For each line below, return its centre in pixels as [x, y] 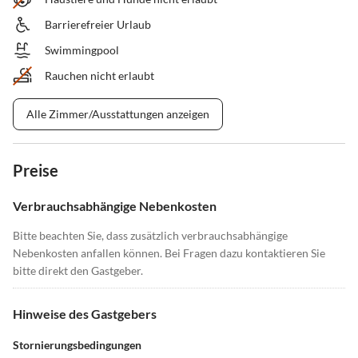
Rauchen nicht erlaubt [99, 76]
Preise [36, 171]
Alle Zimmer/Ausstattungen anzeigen [118, 114]
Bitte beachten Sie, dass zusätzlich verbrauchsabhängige [150, 236]
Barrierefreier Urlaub [98, 25]
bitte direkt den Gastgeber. [78, 271]
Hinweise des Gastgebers [85, 314]
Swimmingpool [82, 50]
